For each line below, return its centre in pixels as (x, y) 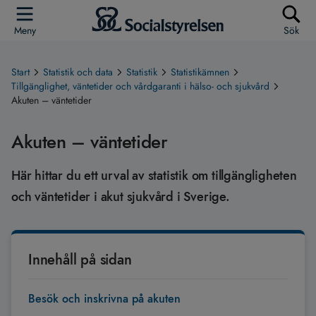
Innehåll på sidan (80, 260)
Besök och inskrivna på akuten (104, 299)
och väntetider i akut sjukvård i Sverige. (121, 197)
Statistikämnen (200, 72)
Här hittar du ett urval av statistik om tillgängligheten (154, 176)
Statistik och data (78, 72)
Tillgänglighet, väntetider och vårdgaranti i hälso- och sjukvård (140, 86)
